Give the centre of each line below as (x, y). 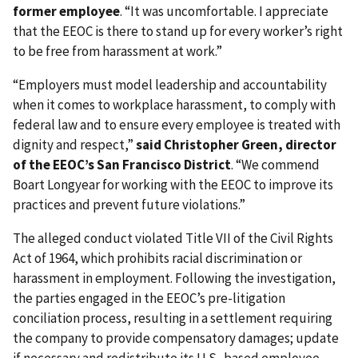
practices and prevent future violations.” (129, 205)
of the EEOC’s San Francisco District (122, 165)
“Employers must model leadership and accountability (170, 85)
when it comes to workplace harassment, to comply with (174, 105)
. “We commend (275, 165)
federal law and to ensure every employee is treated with (177, 125)
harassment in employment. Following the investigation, (174, 278)
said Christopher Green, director (236, 145)
